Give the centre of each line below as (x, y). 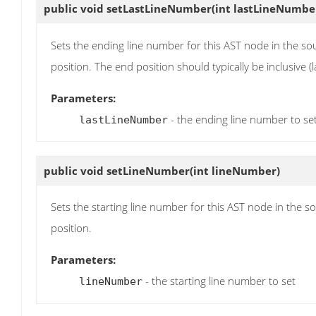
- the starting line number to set (219, 281)
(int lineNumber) (235, 171)
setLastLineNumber (159, 9)
